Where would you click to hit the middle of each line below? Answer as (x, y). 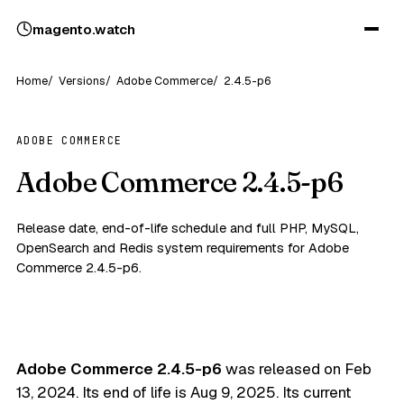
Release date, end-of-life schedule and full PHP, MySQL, (188, 228)
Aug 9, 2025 (233, 392)
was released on (283, 369)
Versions (82, 81)
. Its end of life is (133, 392)
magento (62, 29)
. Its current (313, 392)
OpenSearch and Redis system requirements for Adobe (183, 248)
